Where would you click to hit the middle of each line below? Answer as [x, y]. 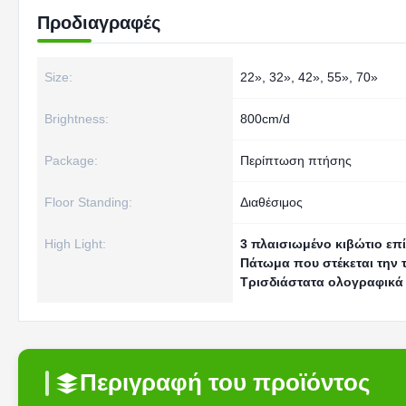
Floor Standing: [88, 202]
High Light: [75, 244]
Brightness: [77, 119]
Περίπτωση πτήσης [296, 160]
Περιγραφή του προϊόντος [225, 382]
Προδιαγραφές [99, 23]
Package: [71, 160]
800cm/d [265, 119]
